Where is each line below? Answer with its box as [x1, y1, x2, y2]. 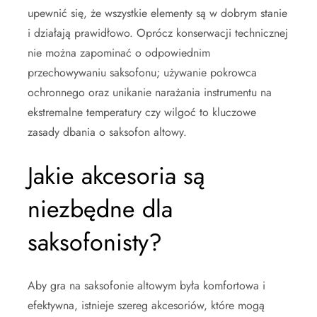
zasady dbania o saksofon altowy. [28, 124, 187, 141]
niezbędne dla [28, 192, 173, 227]
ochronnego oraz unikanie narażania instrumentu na [28, 84, 272, 101]
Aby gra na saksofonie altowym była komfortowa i [28, 277, 265, 294]
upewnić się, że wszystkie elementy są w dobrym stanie [28, 5, 287, 22]
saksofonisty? [28, 225, 162, 260]
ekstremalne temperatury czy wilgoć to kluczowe [28, 104, 256, 121]
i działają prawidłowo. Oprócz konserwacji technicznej [28, 25, 288, 42]
